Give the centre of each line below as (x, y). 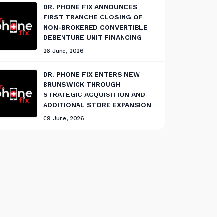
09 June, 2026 (63, 118)
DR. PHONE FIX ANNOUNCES (90, 7)
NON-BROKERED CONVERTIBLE (95, 27)
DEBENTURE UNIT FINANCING (92, 37)
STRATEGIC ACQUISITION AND (94, 94)
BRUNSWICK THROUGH (82, 84)
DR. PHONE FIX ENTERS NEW (91, 74)
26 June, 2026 (63, 51)
